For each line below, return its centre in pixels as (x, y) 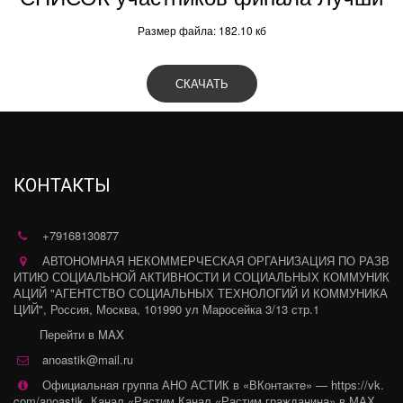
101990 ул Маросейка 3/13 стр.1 (232, 309)
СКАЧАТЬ (201, 83)
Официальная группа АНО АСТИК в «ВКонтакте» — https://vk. (213, 385)
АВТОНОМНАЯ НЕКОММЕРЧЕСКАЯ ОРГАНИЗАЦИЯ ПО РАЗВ (216, 260)
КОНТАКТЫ (62, 185)
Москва (116, 309)
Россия (70, 309)
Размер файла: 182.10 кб (201, 30)
